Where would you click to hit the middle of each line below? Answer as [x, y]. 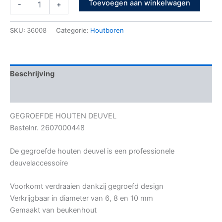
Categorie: [73, 30]
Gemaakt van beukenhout [53, 210]
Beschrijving [32, 74]
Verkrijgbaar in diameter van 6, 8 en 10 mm [82, 198]
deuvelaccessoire [39, 163]
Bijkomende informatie [50, 93]
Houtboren [107, 30]
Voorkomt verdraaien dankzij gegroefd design [87, 187]
